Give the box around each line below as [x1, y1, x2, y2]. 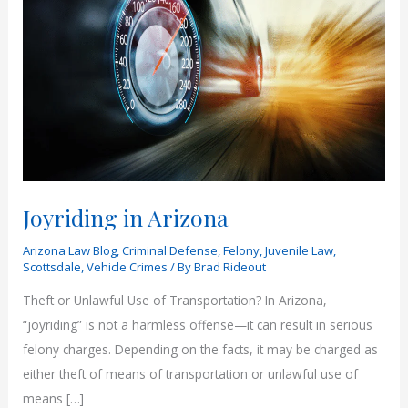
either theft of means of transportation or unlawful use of [23, 364, 359, 382]
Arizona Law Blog [23, 242, 117, 260]
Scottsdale [23, 259, 82, 276]
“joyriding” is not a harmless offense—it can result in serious [23, 315, 373, 333]
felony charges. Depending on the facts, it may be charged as [23, 340, 379, 358]
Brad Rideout [194, 259, 267, 276]
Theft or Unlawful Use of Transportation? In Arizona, [23, 291, 328, 309]
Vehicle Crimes [87, 259, 168, 276]
